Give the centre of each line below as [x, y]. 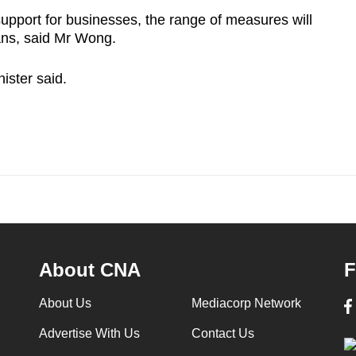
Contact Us [222, 333]
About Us [65, 303]
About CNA [89, 269]
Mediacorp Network [246, 303]
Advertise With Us [89, 333]
